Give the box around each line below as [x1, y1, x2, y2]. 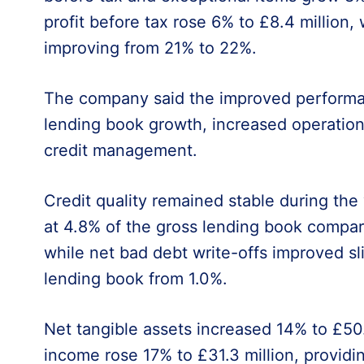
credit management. [43, 140, 197, 160]
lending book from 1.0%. [43, 268, 227, 288]
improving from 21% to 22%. [43, 37, 257, 58]
